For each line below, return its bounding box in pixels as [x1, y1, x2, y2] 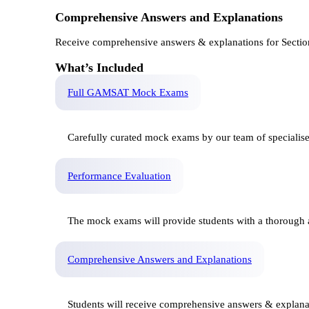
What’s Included [55, 60, 143, 74]
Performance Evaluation [68, 170, 171, 182]
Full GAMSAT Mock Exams [68, 87, 188, 99]
